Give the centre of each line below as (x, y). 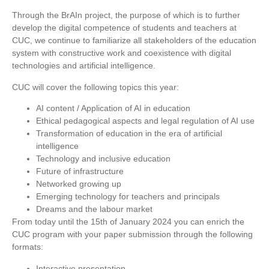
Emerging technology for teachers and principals (128, 197)
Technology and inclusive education (103, 159)
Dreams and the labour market (94, 209)
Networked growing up (79, 184)
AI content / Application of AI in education (113, 108)
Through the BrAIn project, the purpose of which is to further (126, 15)
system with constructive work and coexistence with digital (122, 53)
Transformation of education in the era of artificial (129, 134)
